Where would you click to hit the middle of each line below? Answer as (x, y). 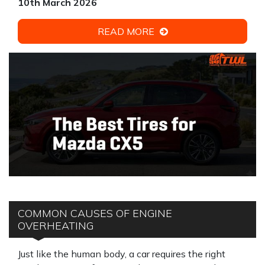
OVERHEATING (56, 226)
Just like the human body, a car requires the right (122, 254)
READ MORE (127, 31)
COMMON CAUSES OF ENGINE (95, 213)
